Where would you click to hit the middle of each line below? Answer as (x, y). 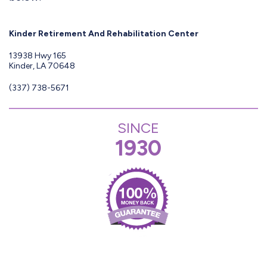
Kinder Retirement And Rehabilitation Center (104, 34)
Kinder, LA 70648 (42, 66)
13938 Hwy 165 (38, 56)
